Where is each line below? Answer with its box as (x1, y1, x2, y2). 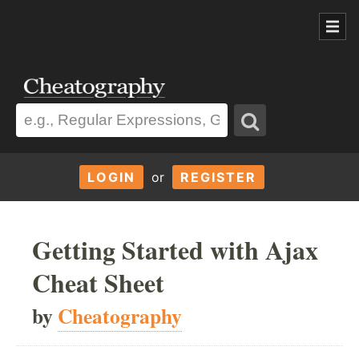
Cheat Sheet (32, 263, 164, 301)
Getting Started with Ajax (32, 230, 318, 268)
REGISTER (179, 168, 256, 185)
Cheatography (58, 300, 182, 331)
